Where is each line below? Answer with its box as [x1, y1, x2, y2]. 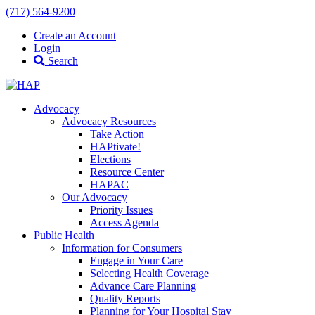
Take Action [90, 128, 144, 140]
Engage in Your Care [90, 255, 183, 266]
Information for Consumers [62, 242, 182, 254]
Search [45, 55, 78, 67]
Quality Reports [90, 292, 160, 304]
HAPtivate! [90, 141, 141, 153]
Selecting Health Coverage [90, 267, 209, 279]
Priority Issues [90, 204, 153, 216]
